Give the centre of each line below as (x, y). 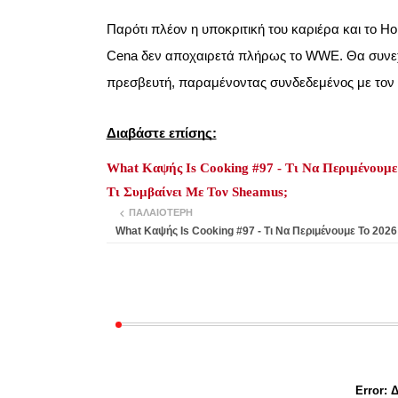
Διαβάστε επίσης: (161, 133)
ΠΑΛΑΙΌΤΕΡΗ (160, 213)
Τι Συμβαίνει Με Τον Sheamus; (197, 192)
